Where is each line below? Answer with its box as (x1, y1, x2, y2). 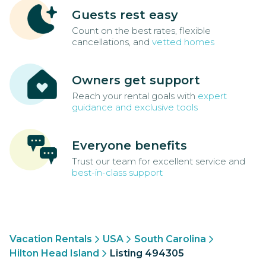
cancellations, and (72, 36, 152, 48)
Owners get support (72, 73, 200, 88)
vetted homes (152, 36, 214, 48)
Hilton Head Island (9, 248, 99, 259)
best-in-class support (72, 167, 163, 179)
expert (198, 90, 227, 102)
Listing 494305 (110, 248, 184, 259)
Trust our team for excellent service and (72, 156, 245, 167)
